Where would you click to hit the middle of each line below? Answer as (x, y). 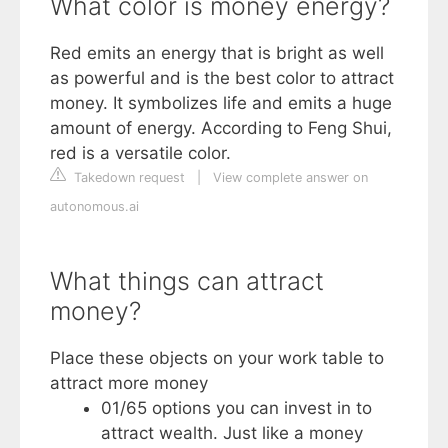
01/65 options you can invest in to (236, 407)
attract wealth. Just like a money (232, 432)
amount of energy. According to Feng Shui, (221, 127)
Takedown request (127, 177)
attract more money (129, 382)
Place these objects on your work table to (217, 357)
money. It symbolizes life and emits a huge (221, 102)
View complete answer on (290, 177)
